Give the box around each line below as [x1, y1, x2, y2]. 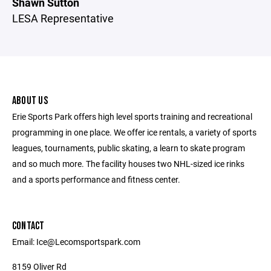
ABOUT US [12, 94, 48, 107]
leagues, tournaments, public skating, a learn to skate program [12, 142, 245, 154]
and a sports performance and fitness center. [12, 174, 180, 185]
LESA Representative [12, 11, 114, 25]
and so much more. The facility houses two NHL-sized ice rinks [12, 158, 244, 169]
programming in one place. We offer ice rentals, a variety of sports [12, 126, 256, 138]
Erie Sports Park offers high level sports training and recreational [12, 111, 252, 122]
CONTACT [12, 220, 45, 232]
